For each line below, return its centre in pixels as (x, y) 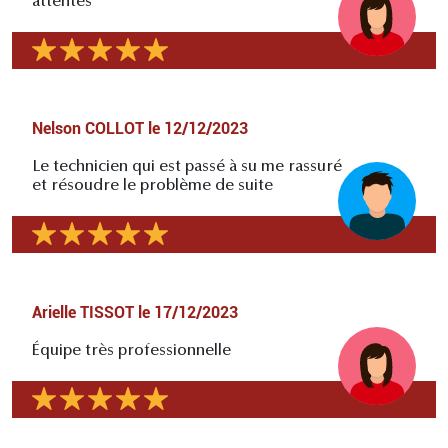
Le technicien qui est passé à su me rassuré (187, 167)
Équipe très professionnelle (131, 351)
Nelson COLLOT (88, 129)
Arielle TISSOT (83, 313)
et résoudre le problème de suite (152, 186)
